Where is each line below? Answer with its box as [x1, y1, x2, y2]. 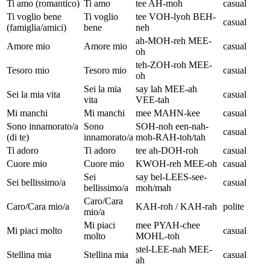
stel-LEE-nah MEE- [136, 244, 212, 255]
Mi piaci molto [7, 225, 62, 236]
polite [223, 201, 244, 212]
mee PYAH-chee [136, 220, 200, 231]
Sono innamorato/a [7, 121, 78, 132]
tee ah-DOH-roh [136, 145, 198, 156]
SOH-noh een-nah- [136, 121, 209, 132]
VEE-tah [136, 95, 169, 105]
